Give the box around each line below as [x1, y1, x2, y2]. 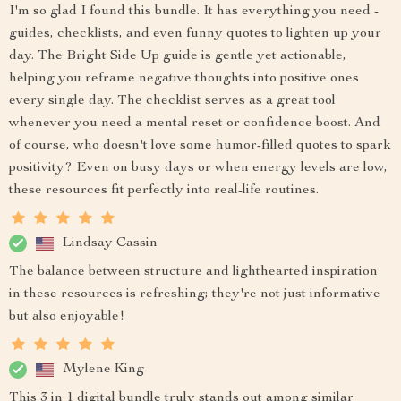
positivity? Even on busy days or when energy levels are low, [9, 161, 388, 175]
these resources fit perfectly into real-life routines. [9, 183, 319, 198]
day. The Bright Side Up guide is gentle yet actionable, [9, 49, 346, 64]
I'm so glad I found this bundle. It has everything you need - [9, 4, 379, 19]
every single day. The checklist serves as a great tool [9, 94, 336, 108]
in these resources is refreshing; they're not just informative [9, 287, 380, 302]
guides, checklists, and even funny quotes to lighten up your [9, 27, 381, 41]
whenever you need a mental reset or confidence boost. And [9, 116, 380, 131]
